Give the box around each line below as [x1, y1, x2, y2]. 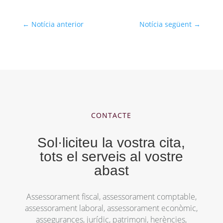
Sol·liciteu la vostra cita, [37, 134, 186, 150]
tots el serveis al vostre [39, 148, 183, 164]
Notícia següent [139, 19, 192, 29]
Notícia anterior [31, 19, 84, 29]
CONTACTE [91, 110, 132, 120]
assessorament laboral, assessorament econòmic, [25, 202, 198, 214]
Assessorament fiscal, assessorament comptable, [26, 191, 197, 202]
